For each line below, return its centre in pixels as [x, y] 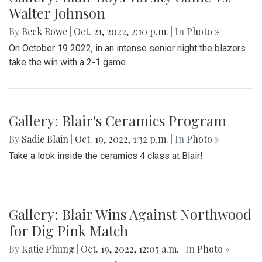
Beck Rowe [44, 32]
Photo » [203, 32]
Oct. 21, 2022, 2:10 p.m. [121, 32]
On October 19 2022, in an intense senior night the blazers [127, 49]
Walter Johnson [57, 13]
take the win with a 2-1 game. [68, 63]
